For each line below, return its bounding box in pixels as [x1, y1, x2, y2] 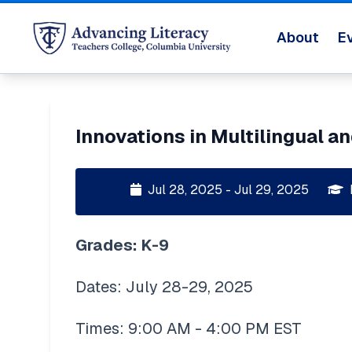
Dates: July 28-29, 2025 [75, 276, 253, 297]
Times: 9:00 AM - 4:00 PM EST [75, 317, 302, 339]
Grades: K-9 [75, 234, 173, 255]
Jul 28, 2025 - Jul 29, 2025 [148, 181, 309, 198]
